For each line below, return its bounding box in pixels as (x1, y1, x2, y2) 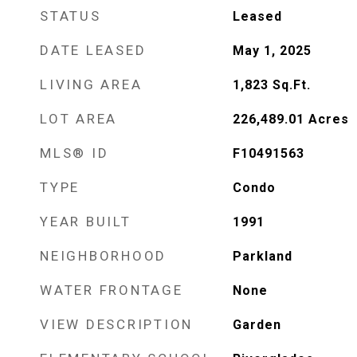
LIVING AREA (40, 76, 143, 92)
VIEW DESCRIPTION (40, 316, 193, 332)
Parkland (232, 249, 292, 264)
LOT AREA (40, 111, 117, 127)
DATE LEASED (40, 42, 147, 58)
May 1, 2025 (232, 43, 312, 58)
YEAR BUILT (40, 214, 131, 229)
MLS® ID (40, 145, 109, 161)
